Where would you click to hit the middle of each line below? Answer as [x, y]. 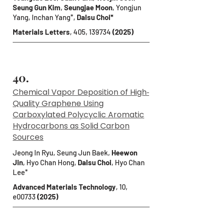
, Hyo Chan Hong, [50, 162]
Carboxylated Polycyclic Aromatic [78, 115]
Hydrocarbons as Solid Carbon [71, 126]
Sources [28, 137]
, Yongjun [127, 7]
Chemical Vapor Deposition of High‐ [81, 92]
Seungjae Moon [88, 7]
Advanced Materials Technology [64, 187]
